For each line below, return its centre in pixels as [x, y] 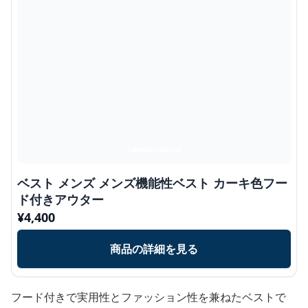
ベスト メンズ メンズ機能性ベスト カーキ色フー [152, 183]
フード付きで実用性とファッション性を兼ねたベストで [148, 297]
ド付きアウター [60, 199]
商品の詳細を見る [154, 249]
